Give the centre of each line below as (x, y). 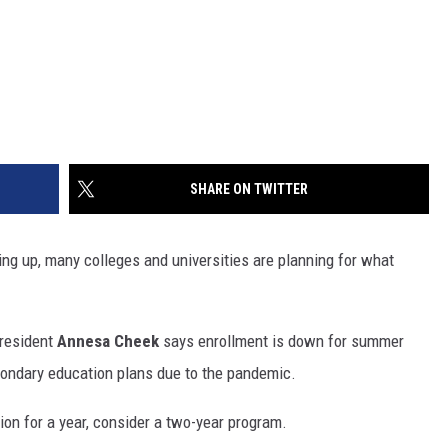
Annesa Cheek (108, 341)
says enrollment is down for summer (281, 341)
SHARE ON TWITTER (249, 189)
